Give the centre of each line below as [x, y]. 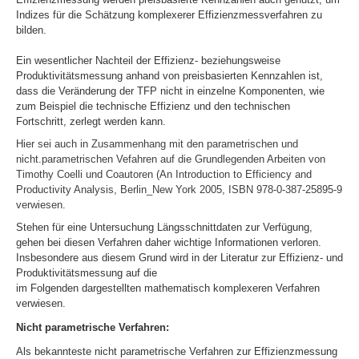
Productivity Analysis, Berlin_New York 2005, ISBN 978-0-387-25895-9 [179, 189]
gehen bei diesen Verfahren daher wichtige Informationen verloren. [169, 242]
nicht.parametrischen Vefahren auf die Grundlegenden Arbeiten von [172, 159]
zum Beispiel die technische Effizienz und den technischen [153, 106]
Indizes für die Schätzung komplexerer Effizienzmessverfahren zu [169, 14]
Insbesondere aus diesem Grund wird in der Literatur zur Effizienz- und [179, 257]
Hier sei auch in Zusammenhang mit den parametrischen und [157, 143]
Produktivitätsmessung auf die [87, 272]
